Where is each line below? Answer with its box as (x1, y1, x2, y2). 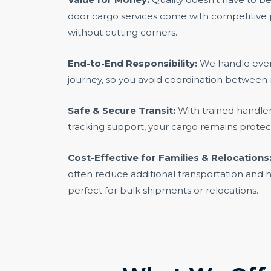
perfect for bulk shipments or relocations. (68, 184, 258, 196)
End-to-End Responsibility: (68, 57, 197, 69)
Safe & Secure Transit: (68, 105, 175, 116)
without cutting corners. (68, 27, 177, 38)
